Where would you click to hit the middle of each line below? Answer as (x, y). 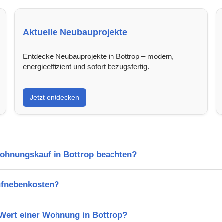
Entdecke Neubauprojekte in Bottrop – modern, (99, 56)
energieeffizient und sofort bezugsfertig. (86, 66)
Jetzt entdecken (55, 97)
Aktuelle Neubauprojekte (75, 32)
